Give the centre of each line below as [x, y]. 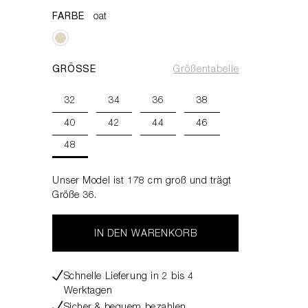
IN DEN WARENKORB [145, 234]
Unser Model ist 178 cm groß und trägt [142, 181]
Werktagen [88, 291]
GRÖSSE [75, 70]
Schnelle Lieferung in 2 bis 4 [129, 277]
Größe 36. [75, 196]
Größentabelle [206, 70]
